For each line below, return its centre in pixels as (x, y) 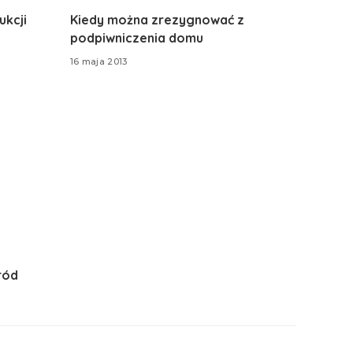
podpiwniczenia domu (136, 37)
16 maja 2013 (98, 62)
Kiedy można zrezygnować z (157, 19)
